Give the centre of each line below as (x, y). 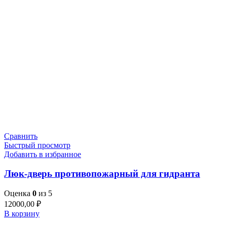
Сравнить (21, 136)
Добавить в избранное (43, 154)
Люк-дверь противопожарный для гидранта (102, 174)
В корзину (22, 214)
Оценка (18, 194)
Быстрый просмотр (37, 145)
